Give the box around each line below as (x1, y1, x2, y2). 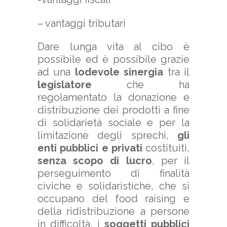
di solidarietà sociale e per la (37, 117, 190, 129)
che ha (92, 79, 190, 91)
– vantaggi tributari (37, 17, 126, 29)
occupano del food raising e (37, 193, 190, 205)
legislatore (37, 79, 92, 91)
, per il (152, 155, 190, 167)
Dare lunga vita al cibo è (37, 41, 190, 53)
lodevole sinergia (74, 66, 164, 79)
